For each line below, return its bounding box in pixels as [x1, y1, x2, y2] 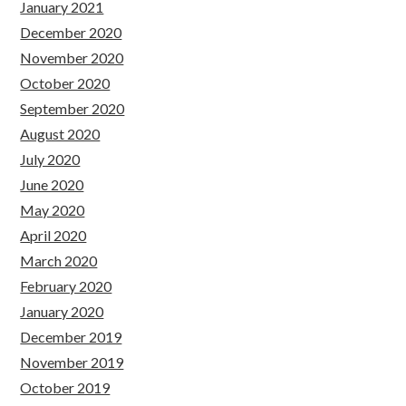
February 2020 [20, 277, 112, 295]
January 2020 [20, 303, 104, 320]
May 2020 [20, 201, 85, 218]
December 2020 [20, 24, 122, 41]
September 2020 [20, 100, 125, 117]
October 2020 [20, 74, 111, 92]
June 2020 [20, 176, 84, 193]
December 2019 [20, 328, 122, 345]
